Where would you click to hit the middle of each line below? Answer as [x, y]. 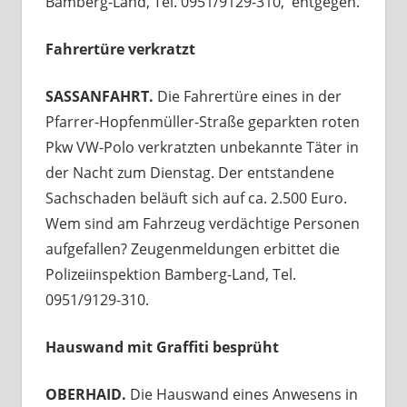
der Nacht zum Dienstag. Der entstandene [189, 172]
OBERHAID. [87, 394]
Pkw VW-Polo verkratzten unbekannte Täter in [202, 147]
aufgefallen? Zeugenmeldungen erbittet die [192, 248]
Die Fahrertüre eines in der [249, 96]
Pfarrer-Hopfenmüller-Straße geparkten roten [202, 121]
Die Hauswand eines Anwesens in [243, 394]
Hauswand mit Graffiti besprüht [162, 347]
